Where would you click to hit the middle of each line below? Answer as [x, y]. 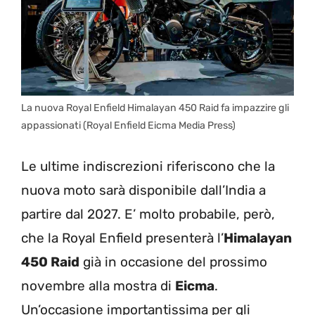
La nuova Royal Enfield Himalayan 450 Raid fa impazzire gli [155, 108]
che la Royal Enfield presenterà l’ [122, 238]
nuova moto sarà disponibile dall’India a [143, 190]
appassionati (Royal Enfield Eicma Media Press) [128, 126]
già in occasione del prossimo [173, 262]
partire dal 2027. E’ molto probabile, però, [148, 214]
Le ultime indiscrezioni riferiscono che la [148, 166]
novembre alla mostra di [98, 285]
